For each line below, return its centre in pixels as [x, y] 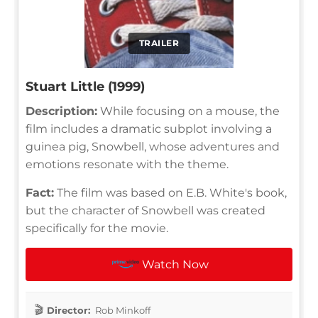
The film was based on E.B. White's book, [170, 192]
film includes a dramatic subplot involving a [149, 128]
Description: [61, 111]
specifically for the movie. [97, 228]
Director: [68, 310]
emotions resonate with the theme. [127, 164]
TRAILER [159, 43]
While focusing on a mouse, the [188, 111]
